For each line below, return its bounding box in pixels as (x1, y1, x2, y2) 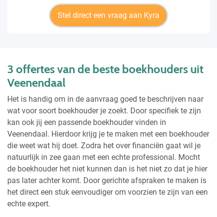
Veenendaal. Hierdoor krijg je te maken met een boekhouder (7, 129, 209, 139)
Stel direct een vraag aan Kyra (58, 10, 159, 20)
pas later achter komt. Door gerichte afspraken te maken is (7, 175, 206, 185)
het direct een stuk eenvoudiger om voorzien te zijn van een (7, 187, 208, 197)
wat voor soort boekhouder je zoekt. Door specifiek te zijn (7, 106, 201, 115)
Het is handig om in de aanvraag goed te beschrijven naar (7, 94, 203, 104)
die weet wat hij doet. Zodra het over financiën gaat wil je (7, 140, 201, 150)
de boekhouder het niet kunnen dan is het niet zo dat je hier (7, 164, 207, 173)
